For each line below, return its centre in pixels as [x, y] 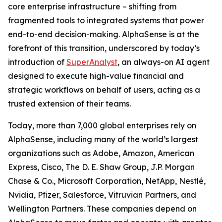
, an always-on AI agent [164, 62]
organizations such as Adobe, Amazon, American [101, 153]
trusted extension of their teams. [69, 104]
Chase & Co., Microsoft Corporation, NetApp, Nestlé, [107, 181]
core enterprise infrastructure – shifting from [92, 6]
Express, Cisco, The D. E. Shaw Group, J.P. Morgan [101, 167]
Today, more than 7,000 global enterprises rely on [102, 125]
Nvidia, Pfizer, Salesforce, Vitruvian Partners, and [102, 195]
